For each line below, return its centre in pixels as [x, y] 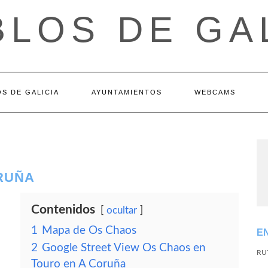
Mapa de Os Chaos [89, 231]
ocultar [122, 210]
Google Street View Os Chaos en [124, 248]
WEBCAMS [215, 92]
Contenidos [63, 210]
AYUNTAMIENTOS [127, 92]
